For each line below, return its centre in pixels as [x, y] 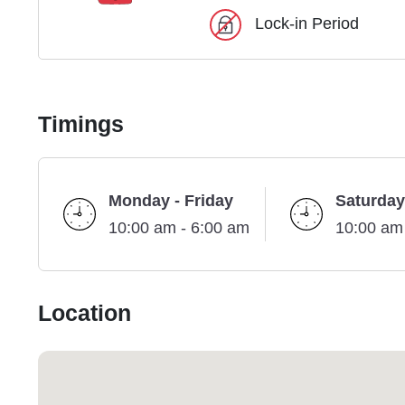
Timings [81, 125]
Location [85, 314]
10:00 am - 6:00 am [179, 228]
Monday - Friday [171, 201]
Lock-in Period [307, 24]
